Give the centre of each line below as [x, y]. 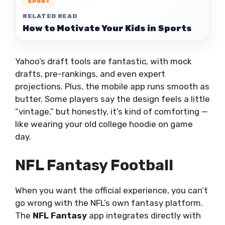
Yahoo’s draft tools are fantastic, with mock [103, 61]
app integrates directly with [144, 215]
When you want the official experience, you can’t [111, 190]
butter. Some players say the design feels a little [113, 99]
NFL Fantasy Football [94, 165]
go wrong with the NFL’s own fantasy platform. [109, 203]
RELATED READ [50, 16]
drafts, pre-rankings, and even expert [90, 74]
